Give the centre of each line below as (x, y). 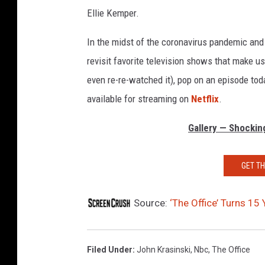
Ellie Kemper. (113, 13)
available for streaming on (139, 98)
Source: (151, 203)
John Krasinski (164, 249)
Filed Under (110, 249)
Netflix (205, 98)
